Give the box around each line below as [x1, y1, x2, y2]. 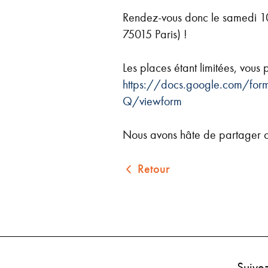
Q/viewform [122, 93, 182, 108]
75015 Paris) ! [122, 26, 190, 41]
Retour [137, 161, 170, 176]
